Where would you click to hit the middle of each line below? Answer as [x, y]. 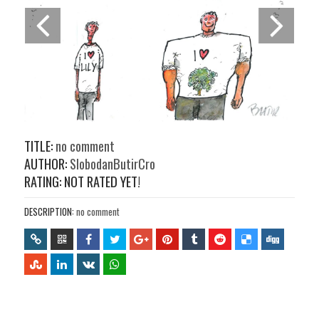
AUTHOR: [46, 164]
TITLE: [39, 146]
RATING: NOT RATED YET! [83, 182]
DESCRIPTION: [49, 212]
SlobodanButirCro [111, 164]
